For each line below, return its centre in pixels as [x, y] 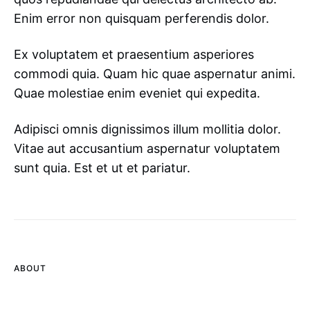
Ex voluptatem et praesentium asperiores [134, 54]
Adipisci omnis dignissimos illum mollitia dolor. [147, 129]
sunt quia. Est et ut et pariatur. [102, 168]
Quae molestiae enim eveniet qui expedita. [137, 93]
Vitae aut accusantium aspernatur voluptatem [147, 148]
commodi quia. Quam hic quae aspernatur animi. [155, 74]
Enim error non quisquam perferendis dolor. [142, 18]
